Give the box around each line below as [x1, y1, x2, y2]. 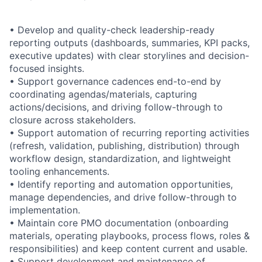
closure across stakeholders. [9, 113, 136, 126]
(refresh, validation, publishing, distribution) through [9, 139, 239, 151]
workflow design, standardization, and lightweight [9, 152, 231, 164]
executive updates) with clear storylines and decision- [9, 49, 249, 61]
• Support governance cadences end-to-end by [9, 75, 221, 87]
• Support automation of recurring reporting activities [9, 126, 249, 139]
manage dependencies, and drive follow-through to [9, 191, 237, 203]
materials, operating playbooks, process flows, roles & [9, 229, 250, 242]
